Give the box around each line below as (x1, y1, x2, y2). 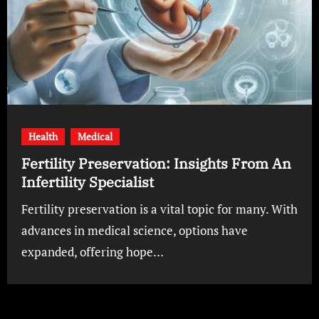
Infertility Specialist (21, 172, 154, 192)
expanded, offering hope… (21, 243, 164, 260)
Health (28, 129, 58, 143)
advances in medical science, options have (21, 221, 248, 239)
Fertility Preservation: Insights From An (21, 153, 291, 173)
